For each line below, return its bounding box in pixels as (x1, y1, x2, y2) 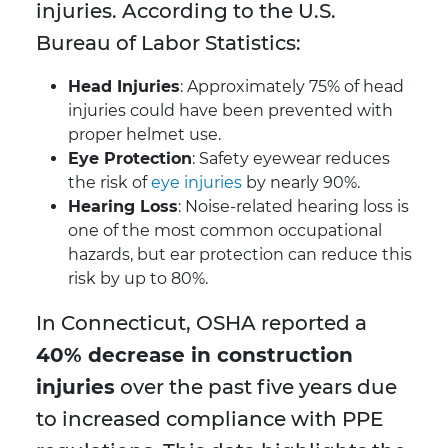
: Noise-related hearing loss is (178, 197, 409, 217)
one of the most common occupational (68, 221, 382, 241)
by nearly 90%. (242, 173, 360, 193)
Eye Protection (68, 149, 192, 169)
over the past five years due (115, 375, 397, 400)
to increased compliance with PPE (36, 407, 383, 432)
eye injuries (151, 173, 242, 193)
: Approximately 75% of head (180, 77, 404, 97)
